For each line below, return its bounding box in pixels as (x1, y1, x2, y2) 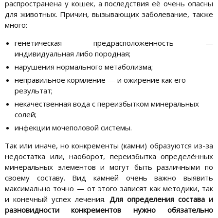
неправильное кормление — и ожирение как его (15, 74, 186, 85)
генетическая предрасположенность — (15, 37, 213, 48)
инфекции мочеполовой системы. (15, 122, 132, 132)
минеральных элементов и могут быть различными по (5, 162, 213, 172)
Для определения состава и (109, 194, 213, 204)
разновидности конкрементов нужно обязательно (5, 204, 213, 215)
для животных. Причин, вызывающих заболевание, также (5, 9, 213, 19)
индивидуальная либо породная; (15, 48, 130, 58)
